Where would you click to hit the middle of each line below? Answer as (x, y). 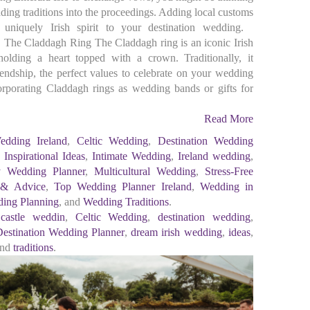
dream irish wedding (176, 232)
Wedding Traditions (126, 202)
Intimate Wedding (132, 156)
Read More (228, 119)
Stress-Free (229, 171)
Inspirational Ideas (45, 156)
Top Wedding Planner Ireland (122, 186)
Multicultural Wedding (145, 171)
